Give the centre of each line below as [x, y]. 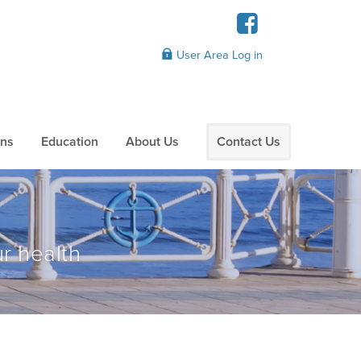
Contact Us [249, 142]
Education [70, 142]
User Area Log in [218, 55]
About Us [152, 142]
